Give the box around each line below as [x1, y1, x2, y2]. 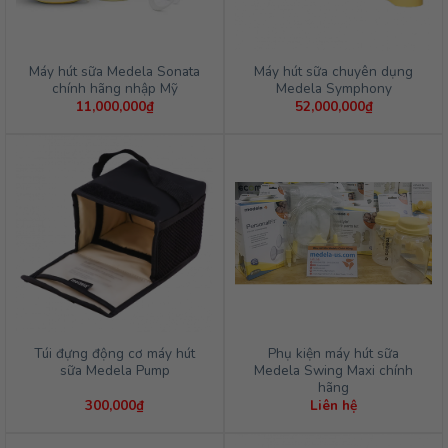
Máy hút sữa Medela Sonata [29, 62, 200, 82]
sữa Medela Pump [59, 360, 170, 380]
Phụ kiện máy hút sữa [268, 343, 399, 363]
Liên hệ [310, 395, 357, 415]
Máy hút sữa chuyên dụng [254, 62, 413, 82]
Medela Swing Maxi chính [254, 360, 413, 380]
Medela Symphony [275, 79, 392, 99]
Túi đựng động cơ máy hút [34, 343, 195, 363]
